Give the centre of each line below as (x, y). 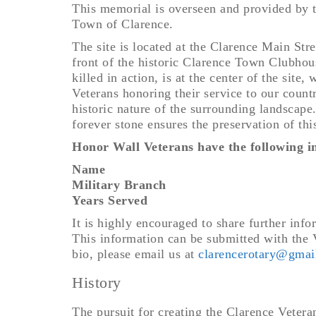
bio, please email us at (135, 254)
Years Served (110, 200)
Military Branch (119, 185)
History (97, 282)
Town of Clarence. (123, 24)
